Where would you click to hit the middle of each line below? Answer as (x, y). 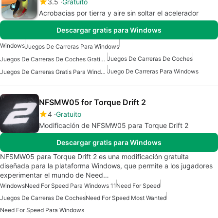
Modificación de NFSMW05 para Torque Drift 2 (114, 126)
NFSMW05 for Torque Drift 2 (92, 102)
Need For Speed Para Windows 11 (71, 186)
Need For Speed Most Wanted (126, 198)
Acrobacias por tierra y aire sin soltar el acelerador (119, 13)
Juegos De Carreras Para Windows (72, 46)
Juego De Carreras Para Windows (153, 71)
